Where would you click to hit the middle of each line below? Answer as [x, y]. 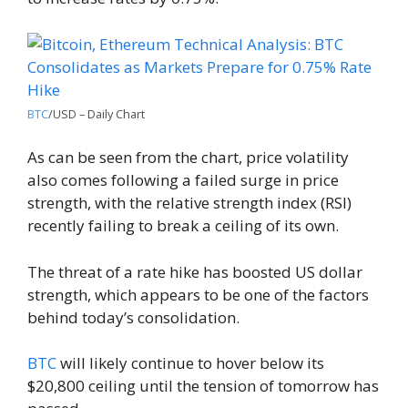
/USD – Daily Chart [97, 113]
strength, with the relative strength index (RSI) [189, 203]
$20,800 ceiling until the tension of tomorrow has [203, 386]
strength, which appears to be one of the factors [198, 294]
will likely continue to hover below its [190, 363]
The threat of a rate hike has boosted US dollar [195, 271]
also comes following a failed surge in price [183, 180]
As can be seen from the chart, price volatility [188, 158]
